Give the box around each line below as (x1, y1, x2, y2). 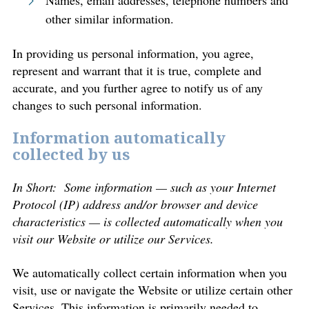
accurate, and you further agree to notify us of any (12, 79, 263, 96)
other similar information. (46, 10, 174, 27)
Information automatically (12, 128, 226, 150)
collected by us (12, 144, 130, 166)
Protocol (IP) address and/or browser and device (12, 196, 258, 212)
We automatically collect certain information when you (12, 264, 287, 281)
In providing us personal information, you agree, (12, 45, 254, 61)
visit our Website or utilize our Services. (12, 230, 214, 247)
